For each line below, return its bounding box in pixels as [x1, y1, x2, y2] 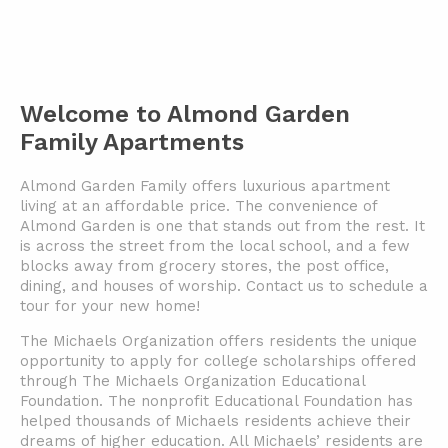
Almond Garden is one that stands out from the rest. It [20, 217, 425, 235]
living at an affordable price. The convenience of [20, 197, 377, 215]
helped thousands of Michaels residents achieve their [20, 412, 411, 430]
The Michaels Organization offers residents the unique [20, 332, 417, 350]
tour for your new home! [20, 297, 200, 315]
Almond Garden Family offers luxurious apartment [20, 177, 390, 195]
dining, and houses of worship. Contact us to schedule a [20, 277, 428, 295]
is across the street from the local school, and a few [20, 237, 410, 255]
